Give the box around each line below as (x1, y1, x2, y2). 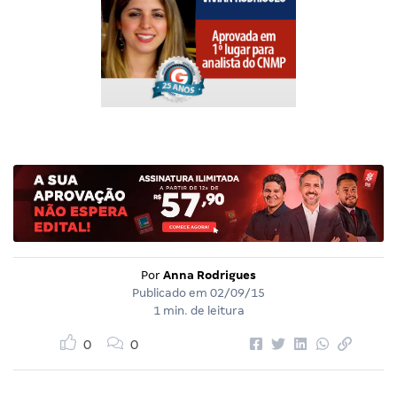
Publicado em (132, 285, 210, 300)
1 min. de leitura (152, 303, 245, 317)
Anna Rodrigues (163, 268, 256, 282)
